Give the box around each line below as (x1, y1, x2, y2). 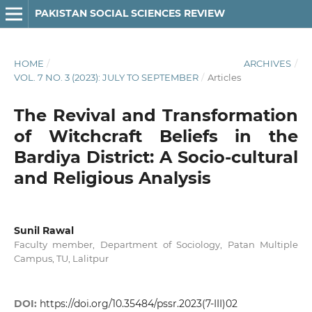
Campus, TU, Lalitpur (13, 252, 109, 264)
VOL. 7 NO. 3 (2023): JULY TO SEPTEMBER (13, 71, 198, 83)
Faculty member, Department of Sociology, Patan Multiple (13, 238, 299, 250)
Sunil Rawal (13, 224, 74, 237)
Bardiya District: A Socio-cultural (13, 146, 299, 167)
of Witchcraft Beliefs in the (13, 125, 299, 146)
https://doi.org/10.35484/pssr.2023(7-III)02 (39, 297, 237, 311)
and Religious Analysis (13, 167, 211, 188)
